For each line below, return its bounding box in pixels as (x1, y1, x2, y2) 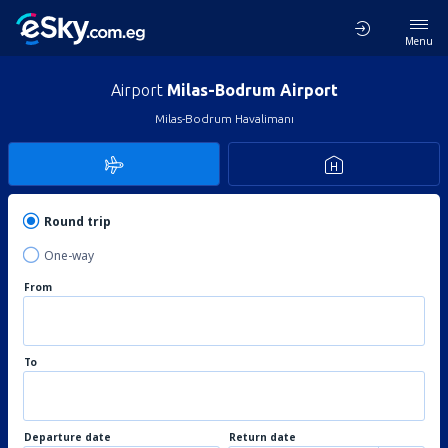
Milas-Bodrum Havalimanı (154, 112, 294, 125)
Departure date (24, 430, 111, 444)
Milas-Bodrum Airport (166, 81, 338, 99)
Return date (229, 430, 296, 444)
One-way (44, 247, 94, 264)
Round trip (44, 213, 111, 230)
